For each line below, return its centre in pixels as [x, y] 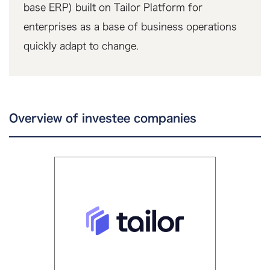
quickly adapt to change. [81, 46]
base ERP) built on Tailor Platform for [113, 7]
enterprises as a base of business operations [130, 27]
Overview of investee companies [103, 118]
